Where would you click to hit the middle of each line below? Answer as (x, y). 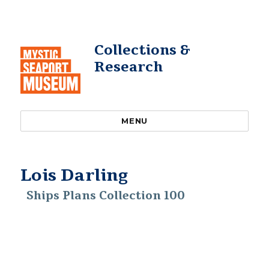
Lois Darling (74, 175)
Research (128, 67)
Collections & (142, 50)
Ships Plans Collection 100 (105, 196)
